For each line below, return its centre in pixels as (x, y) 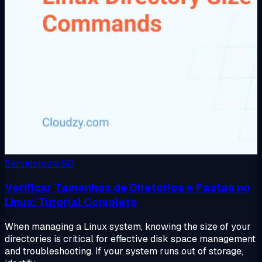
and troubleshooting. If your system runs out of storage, (124, 251)
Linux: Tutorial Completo (71, 202)
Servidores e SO (39, 163)
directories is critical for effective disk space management (130, 239)
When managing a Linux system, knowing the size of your (128, 227)
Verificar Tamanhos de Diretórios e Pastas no (127, 188)
